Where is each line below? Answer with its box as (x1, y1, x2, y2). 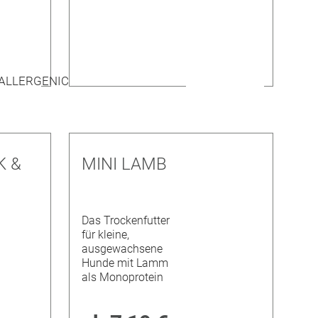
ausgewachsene (81, 242, 163, 256)
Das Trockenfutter (81, 214, 170, 228)
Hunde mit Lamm (81, 256, 168, 270)
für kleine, (81, 228, 129, 242)
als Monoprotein (81, 270, 163, 285)
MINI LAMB (81, 153, 167, 174)
